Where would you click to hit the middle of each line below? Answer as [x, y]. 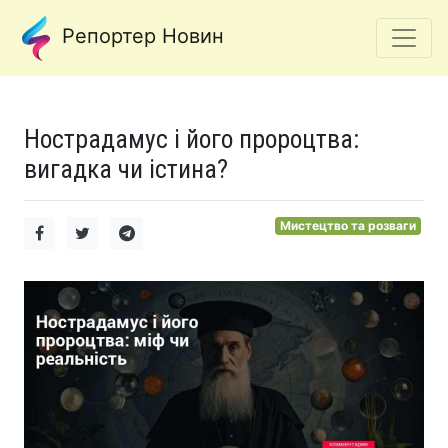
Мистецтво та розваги [348, 225]
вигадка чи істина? [126, 169]
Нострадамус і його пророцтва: [191, 139]
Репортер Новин [140, 36]
